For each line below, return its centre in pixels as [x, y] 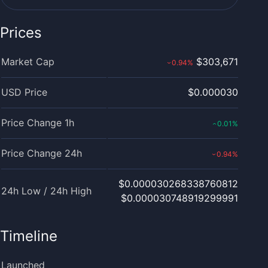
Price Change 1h [38, 123]
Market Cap [28, 62]
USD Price [24, 92]
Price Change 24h [42, 153]
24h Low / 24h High [46, 191]
